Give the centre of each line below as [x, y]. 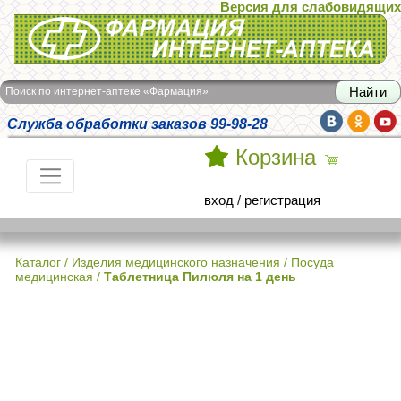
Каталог [38, 262]
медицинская [54, 277]
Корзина [276, 158]
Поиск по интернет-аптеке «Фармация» [107, 91]
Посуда [312, 262]
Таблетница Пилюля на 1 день [200, 277]
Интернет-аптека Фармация [99, 26]
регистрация [282, 200]
